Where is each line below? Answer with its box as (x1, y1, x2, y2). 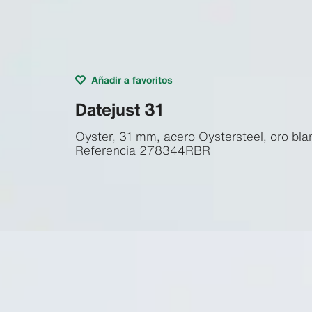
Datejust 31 (75, 96, 163, 122)
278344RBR (139, 141, 210, 159)
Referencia (75, 141, 136, 159)
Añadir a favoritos (91, 72, 173, 87)
